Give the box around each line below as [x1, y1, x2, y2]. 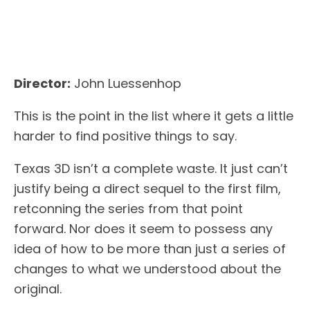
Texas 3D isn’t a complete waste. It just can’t [14, 159, 288, 177]
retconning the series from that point [14, 199, 243, 217]
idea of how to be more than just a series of [14, 239, 286, 257]
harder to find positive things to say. [14, 127, 237, 145]
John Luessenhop [71, 74, 181, 92]
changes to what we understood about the [14, 259, 281, 277]
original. [14, 280, 62, 298]
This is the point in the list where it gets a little [14, 107, 293, 125]
